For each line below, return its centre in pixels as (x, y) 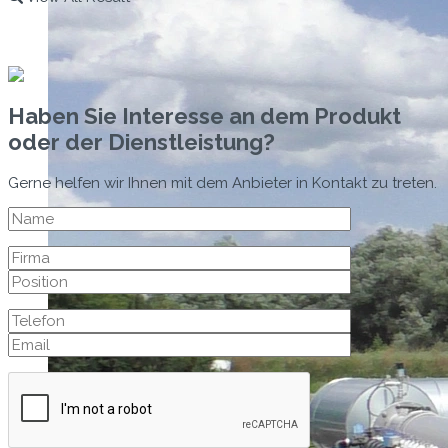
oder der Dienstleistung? (141, 142)
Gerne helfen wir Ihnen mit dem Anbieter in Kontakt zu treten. (222, 183)
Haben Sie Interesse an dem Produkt (204, 116)
